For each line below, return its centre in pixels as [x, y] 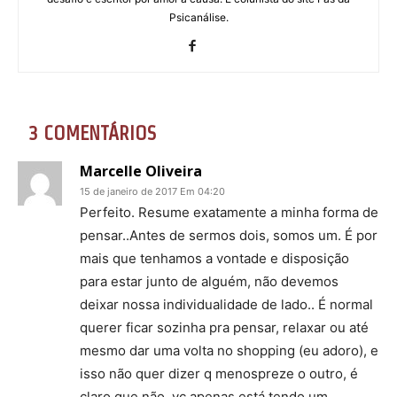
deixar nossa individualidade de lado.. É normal [226, 304]
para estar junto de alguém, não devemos [209, 281]
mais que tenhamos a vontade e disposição [214, 258]
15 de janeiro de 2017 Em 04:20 [152, 191]
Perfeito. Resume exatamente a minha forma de [229, 212]
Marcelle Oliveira [141, 171]
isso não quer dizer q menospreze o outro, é [219, 373]
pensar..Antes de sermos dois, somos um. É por [229, 235]
